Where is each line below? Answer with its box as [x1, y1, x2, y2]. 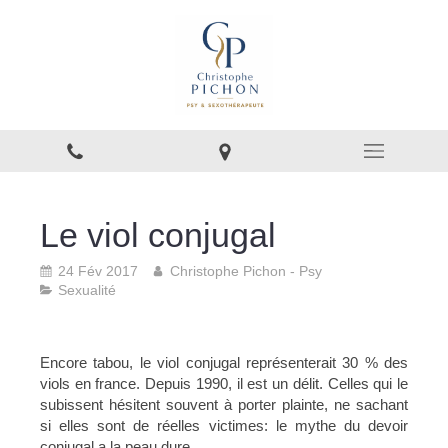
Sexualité [58, 282, 116, 298]
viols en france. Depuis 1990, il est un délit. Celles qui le [40, 375, 408, 392]
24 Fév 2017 [58, 263, 138, 279]
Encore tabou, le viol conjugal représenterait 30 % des [40, 354, 408, 371]
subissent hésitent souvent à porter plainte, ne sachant [40, 396, 408, 413]
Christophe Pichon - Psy [170, 263, 322, 279]
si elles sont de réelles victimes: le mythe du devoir [40, 417, 408, 434]
